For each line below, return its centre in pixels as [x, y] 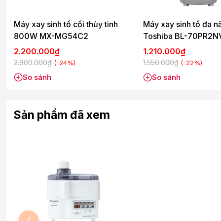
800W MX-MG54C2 [51, 36]
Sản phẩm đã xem [62, 115]
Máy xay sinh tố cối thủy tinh [66, 24]
